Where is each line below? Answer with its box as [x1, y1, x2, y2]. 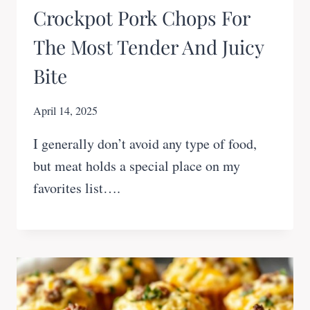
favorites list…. [33, 179, 120, 198]
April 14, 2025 [33, 103, 98, 118]
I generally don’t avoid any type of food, [33, 134, 257, 154]
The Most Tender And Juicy [33, 34, 264, 60]
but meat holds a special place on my [33, 156, 240, 176]
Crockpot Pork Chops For [33, 5, 250, 31]
